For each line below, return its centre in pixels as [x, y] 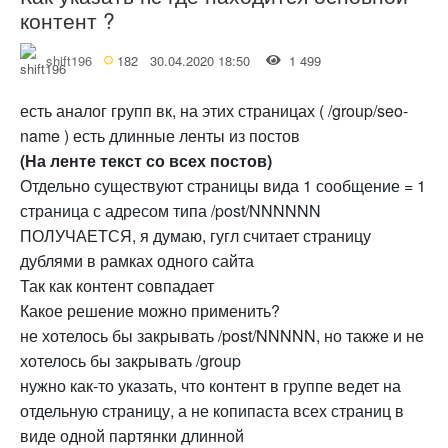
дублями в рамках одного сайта [137, 260]
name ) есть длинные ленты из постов [160, 135]
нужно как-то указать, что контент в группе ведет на [210, 385]
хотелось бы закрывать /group [130, 360]
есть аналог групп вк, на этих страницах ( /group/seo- [214, 110]
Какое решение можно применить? [150, 310]
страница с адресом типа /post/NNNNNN [170, 210]
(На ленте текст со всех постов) [146, 160]
